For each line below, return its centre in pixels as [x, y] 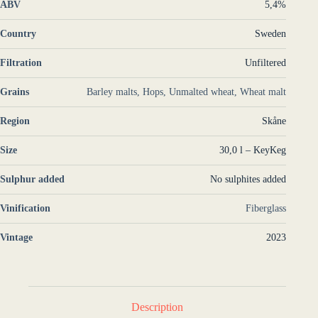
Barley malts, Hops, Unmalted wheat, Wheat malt [187, 92]
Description [158, 307]
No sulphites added [248, 179]
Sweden [271, 33]
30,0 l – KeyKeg [253, 150]
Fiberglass [266, 208]
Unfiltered [266, 62]
